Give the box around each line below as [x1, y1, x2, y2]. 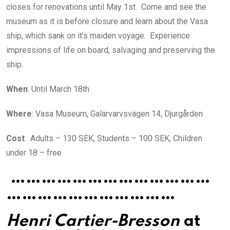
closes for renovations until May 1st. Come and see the [6, 2, 206, 12]
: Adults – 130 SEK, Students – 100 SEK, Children [25, 133, 202, 143]
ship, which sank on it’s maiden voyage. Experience [6, 30, 190, 41]
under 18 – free [6, 147, 62, 158]
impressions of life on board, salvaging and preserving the [6, 45, 215, 55]
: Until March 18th [28, 84, 89, 94]
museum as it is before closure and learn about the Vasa [6, 16, 208, 26]
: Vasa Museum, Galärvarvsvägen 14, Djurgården [32, 108, 203, 119]
